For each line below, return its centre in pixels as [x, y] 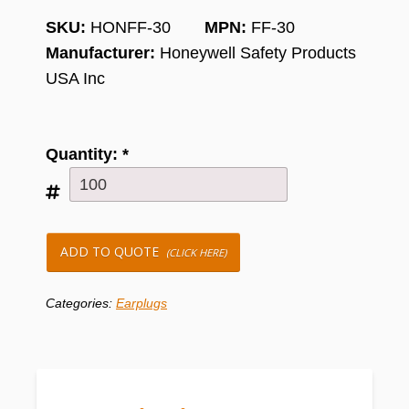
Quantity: [84, 154]
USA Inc [75, 79]
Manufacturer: [100, 53]
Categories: [81, 303]
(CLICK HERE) [196, 252]
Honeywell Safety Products [256, 53]
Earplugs [142, 303]
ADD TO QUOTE [113, 252]
